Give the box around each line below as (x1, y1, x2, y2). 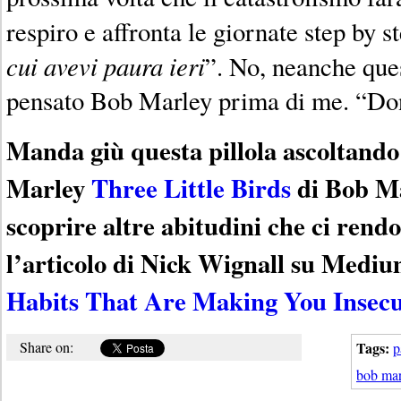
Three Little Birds (91, 168, 291, 207)
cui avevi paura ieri (6, 47, 205, 83)
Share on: (20, 337, 73, 356)
